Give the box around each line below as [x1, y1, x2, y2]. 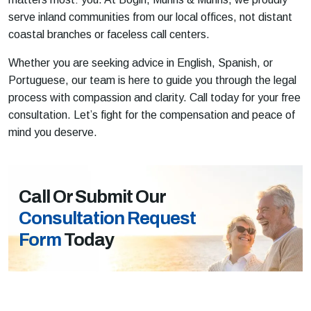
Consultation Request [19, 208, 196, 228]
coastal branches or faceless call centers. [8, 28, 210, 41]
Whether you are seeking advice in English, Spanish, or [8, 57, 273, 69]
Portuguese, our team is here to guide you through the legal [8, 74, 296, 87]
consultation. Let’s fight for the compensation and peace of [8, 109, 295, 121]
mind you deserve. [8, 126, 97, 139]
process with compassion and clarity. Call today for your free [8, 92, 301, 104]
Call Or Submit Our [19, 187, 166, 207]
